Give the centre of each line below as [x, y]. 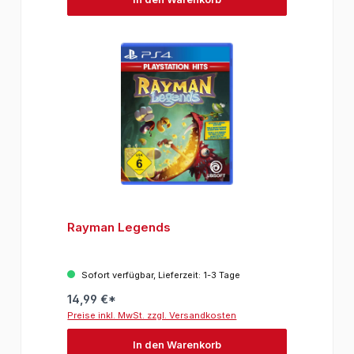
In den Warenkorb [177, 345]
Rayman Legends [119, 228]
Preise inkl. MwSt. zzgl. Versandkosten [152, 316]
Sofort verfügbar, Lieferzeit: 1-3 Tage [160, 275]
